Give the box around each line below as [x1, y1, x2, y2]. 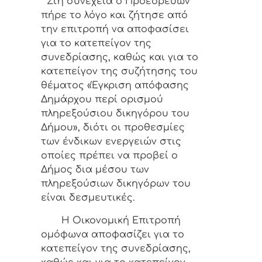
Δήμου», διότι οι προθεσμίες [41, 122, 185, 133]
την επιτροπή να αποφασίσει [41, 24, 189, 35]
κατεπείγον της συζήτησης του [41, 66, 198, 77]
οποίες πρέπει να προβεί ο [41, 150, 178, 161]
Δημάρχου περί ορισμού [41, 94, 163, 105]
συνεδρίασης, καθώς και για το [41, 52, 198, 63]
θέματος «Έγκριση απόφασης [41, 80, 189, 91]
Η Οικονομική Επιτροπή [41, 215, 181, 226]
